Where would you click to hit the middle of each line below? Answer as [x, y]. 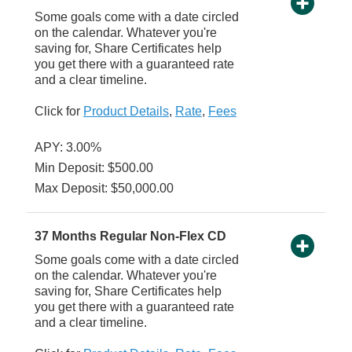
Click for [59, 112]
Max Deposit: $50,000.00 [104, 189]
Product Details [126, 112]
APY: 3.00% [68, 148]
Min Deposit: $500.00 [93, 168]
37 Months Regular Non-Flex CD [130, 236]
